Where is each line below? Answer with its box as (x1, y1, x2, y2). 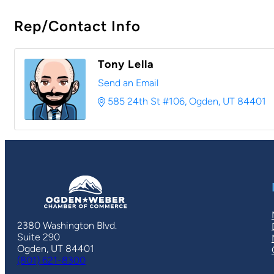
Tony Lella (98, 57, 154, 71)
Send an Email (98, 77, 158, 89)
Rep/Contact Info (14, 17, 141, 35)
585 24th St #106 (108, 95, 185, 107)
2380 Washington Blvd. (17, 220, 117, 231)
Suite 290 (17, 231, 60, 243)
